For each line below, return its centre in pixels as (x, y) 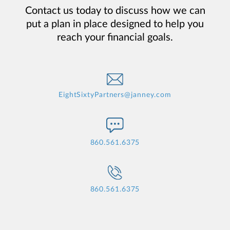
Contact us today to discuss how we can (115, 11)
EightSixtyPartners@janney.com (115, 95)
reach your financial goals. (115, 37)
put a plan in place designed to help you (115, 24)
